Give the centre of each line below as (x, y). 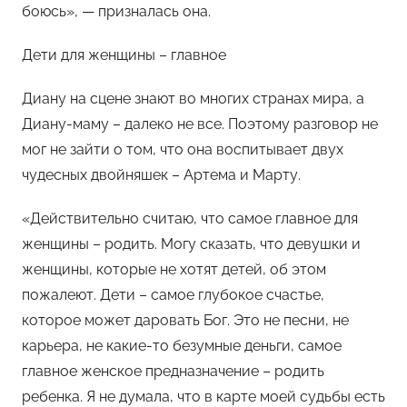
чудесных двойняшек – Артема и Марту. (161, 174)
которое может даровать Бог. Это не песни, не (185, 320)
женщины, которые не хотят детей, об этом (174, 269)
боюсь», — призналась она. (116, 11)
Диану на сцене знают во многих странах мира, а (193, 98)
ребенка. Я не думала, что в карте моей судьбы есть (203, 396)
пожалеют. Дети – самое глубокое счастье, (173, 294)
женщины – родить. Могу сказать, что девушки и (191, 243)
